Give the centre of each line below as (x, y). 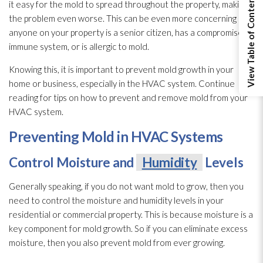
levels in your (198, 200)
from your (228, 97)
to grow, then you (209, 186)
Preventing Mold (62, 136)
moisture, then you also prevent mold (80, 242)
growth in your (205, 69)
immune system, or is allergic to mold (78, 46)
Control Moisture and (73, 162)
